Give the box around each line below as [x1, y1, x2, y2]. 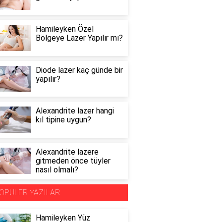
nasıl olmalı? [35, 165, 78, 175]
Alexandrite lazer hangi [35, 106, 114, 116]
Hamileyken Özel [35, 24, 94, 34]
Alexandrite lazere [35, 147, 99, 157]
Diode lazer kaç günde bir [35, 65, 123, 75]
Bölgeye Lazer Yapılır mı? [35, 33, 123, 43]
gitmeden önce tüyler [35, 156, 111, 166]
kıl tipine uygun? [35, 115, 91, 125]
